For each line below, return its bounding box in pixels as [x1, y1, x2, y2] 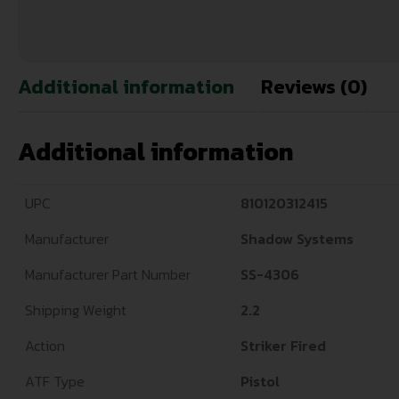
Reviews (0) [261, 72, 367, 102]
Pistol [240, 370, 280, 393]
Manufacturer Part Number [25, 264, 191, 286]
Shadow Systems [240, 228, 354, 250]
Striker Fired [240, 335, 326, 357]
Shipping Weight [25, 299, 126, 322]
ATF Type [25, 370, 85, 393]
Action [25, 335, 65, 357]
